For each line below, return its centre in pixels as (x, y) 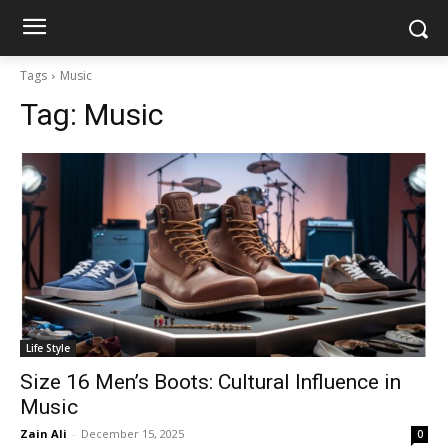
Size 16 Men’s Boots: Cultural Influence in (210, 382)
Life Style (48, 348)
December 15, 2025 (132, 433)
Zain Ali (43, 433)
